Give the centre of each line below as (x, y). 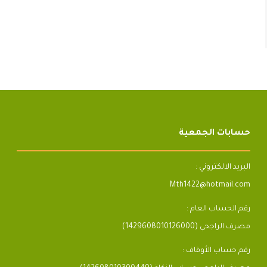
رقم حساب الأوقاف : (216, 251)
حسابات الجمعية (214, 133)
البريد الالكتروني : (223, 167)
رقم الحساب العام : (218, 209)
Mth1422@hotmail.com (210, 185)
